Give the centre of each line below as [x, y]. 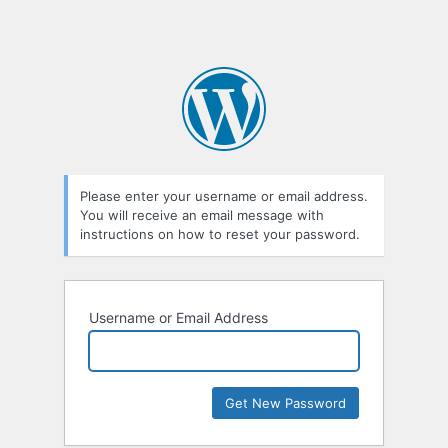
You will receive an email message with [202, 215]
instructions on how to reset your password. [220, 234]
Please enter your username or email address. [224, 196]
